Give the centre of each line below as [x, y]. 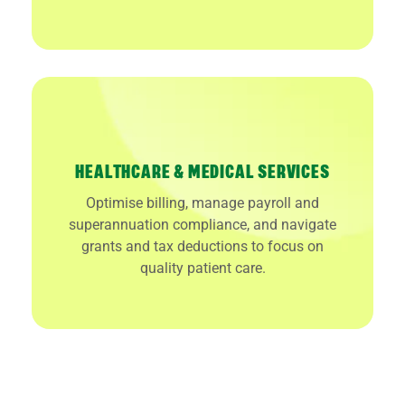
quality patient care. [202, 268]
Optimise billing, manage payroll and [202, 202]
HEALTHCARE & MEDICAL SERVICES [202, 172]
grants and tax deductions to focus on [202, 246]
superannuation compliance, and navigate [202, 224]
